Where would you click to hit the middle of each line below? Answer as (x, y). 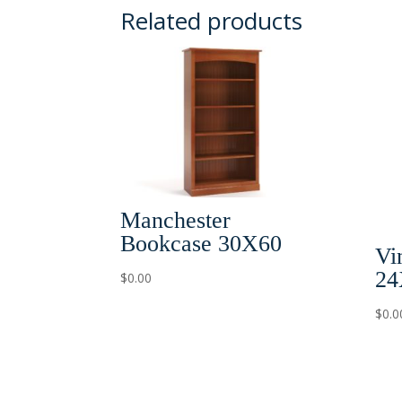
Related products (212, 20)
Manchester (176, 221)
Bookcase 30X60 (201, 244)
